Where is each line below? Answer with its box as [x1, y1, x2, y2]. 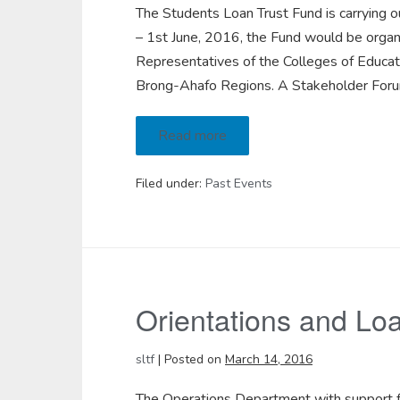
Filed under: [136, 175, 202, 192]
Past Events [205, 175, 272, 192]
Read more [158, 126, 227, 146]
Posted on [164, 351, 221, 368]
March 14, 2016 [225, 351, 312, 368]
